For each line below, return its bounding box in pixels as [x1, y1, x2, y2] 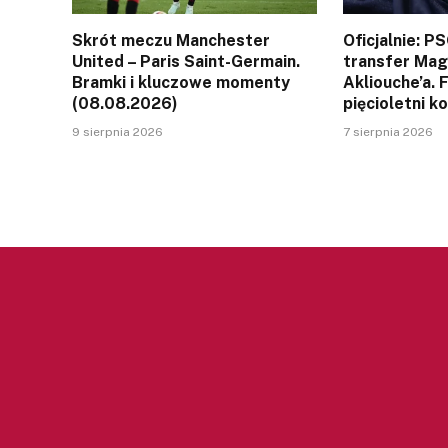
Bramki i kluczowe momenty [72, 73, 290, 93]
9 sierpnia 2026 [72, 125, 163, 140]
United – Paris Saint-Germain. [72, 52, 300, 72]
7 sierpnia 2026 [343, 125, 434, 140]
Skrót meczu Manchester [72, 31, 270, 51]
